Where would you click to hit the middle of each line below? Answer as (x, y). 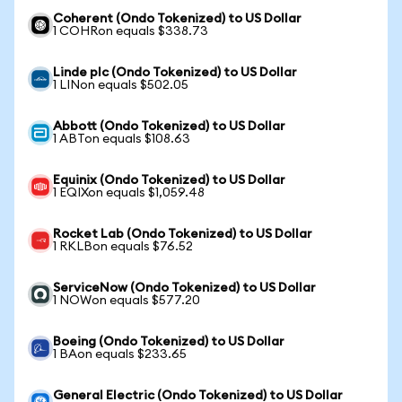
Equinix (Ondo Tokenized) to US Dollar (169, 180)
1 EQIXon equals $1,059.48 (129, 193)
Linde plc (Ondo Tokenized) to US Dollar (175, 73)
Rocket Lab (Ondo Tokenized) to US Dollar (183, 234)
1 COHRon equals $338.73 (131, 31)
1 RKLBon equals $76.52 (123, 247)
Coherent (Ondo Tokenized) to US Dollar (177, 19)
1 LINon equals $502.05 (121, 85)
